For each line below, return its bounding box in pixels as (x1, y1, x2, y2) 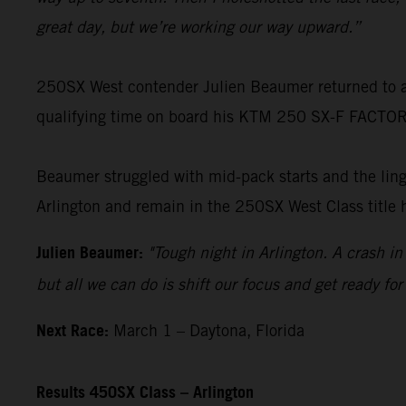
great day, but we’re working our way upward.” (36, 16, 361, 36)
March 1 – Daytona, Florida (113, 320, 304, 340)
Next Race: (36, 315, 113, 347)
